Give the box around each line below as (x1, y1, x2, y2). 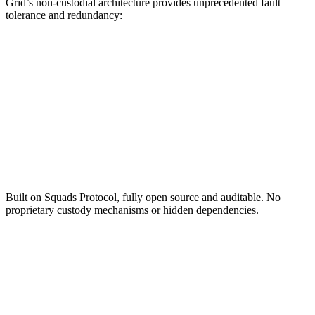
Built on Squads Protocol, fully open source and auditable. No (6, 191, 281, 204)
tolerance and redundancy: (6, 9, 122, 22)
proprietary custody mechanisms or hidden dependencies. (6, 204, 259, 217)
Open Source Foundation (6, 158, 160, 177)
